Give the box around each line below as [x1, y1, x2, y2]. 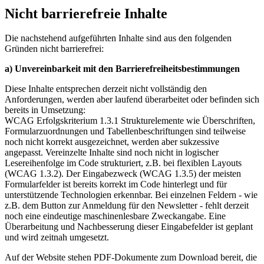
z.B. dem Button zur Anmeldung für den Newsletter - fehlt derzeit [5, 200, 249, 211]
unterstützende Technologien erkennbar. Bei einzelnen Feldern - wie [5, 190, 258, 200]
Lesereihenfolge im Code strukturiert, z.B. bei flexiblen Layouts [5, 158, 242, 169]
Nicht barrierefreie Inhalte [5, 5, 167, 21]
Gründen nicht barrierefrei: [5, 44, 104, 54]
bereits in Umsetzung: [5, 105, 85, 115]
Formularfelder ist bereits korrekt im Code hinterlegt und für [5, 179, 227, 190]
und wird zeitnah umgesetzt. [5, 232, 109, 243]
